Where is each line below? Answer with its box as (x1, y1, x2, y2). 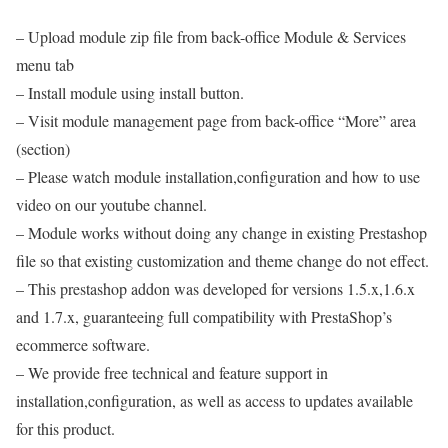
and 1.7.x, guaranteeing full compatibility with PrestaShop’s (16, 306, 392, 327)
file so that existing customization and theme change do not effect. (16, 250, 429, 271)
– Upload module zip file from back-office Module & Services (16, 26, 406, 47)
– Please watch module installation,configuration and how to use (16, 166, 420, 187)
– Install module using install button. (16, 82, 244, 103)
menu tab (16, 54, 74, 75)
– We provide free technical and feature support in (16, 362, 328, 383)
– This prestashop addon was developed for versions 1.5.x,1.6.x (16, 278, 415, 299)
